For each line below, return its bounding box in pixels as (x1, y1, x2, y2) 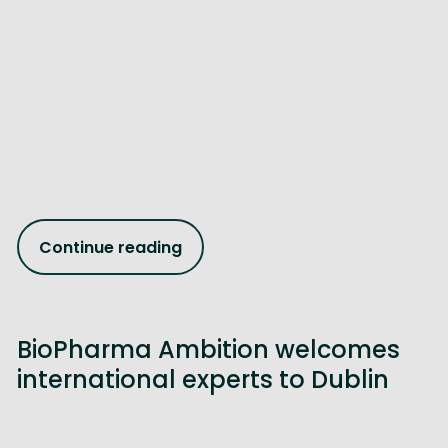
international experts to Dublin (17, 363, 390, 397)
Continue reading (39, 235, 183, 259)
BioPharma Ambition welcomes (17, 333, 401, 367)
